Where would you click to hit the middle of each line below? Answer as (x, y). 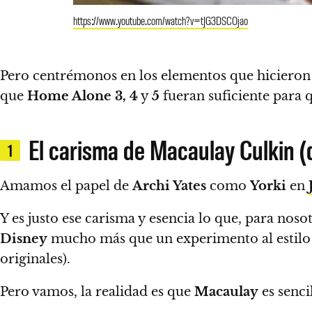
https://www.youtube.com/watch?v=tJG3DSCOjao (161, 20)
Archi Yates (169, 186)
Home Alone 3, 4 (81, 96)
